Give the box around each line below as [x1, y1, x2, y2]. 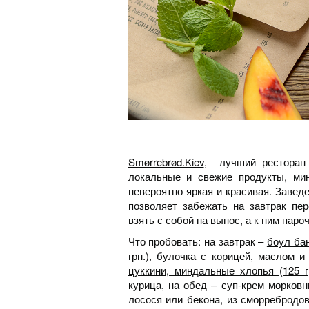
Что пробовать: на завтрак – [128, 234, 267, 249]
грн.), [128, 248, 157, 263]
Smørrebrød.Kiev [128, 154, 204, 170]
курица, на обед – [128, 277, 221, 292]
